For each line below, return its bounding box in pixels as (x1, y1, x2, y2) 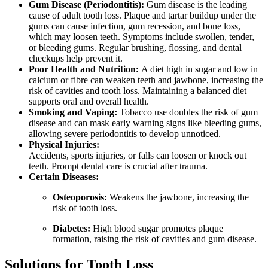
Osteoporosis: (53, 192, 107, 203)
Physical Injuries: (29, 139, 99, 150)
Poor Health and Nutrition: (29, 64, 141, 75)
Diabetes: (53, 223, 90, 234)
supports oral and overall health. (29, 96, 149, 107)
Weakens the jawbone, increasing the (107, 192, 249, 203)
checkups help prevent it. (29, 53, 123, 64)
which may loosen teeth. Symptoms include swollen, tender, (29, 32, 254, 42)
